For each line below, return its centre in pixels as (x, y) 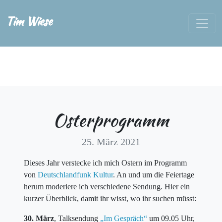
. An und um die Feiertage (154, 175)
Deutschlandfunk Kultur (75, 175)
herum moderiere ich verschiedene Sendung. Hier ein (107, 187)
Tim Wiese (29, 21)
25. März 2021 (111, 142)
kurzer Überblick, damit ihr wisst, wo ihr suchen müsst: (110, 199)
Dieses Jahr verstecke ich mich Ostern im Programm (105, 163)
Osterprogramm (111, 120)
